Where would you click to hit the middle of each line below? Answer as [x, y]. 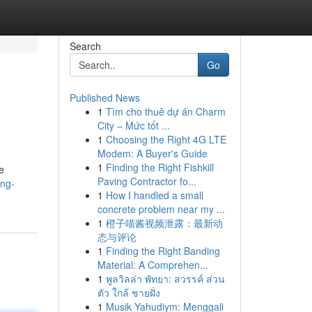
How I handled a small [154, 195]
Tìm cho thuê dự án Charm [165, 111]
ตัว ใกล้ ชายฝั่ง [128, 292]
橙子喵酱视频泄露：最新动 [164, 223]
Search [85, 46]
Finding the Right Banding [163, 251]
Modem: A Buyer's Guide [152, 153]
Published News [104, 97]
